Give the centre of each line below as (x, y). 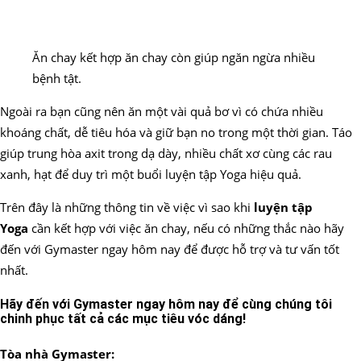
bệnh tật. (57, 78)
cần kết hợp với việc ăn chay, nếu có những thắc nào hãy (186, 228)
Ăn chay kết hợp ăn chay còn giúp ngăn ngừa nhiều (174, 57)
